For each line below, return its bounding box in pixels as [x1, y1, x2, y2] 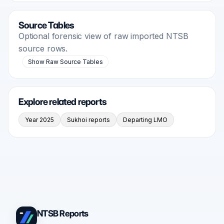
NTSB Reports [37, 207, 88, 218]
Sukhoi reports [67, 115, 110, 123]
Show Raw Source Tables [28, 57, 103, 65]
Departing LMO [123, 115, 167, 123]
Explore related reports [18, 95, 107, 107]
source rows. [18, 43, 68, 53]
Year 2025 [25, 115, 54, 123]
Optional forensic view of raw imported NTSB [18, 30, 189, 41]
